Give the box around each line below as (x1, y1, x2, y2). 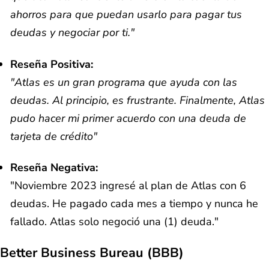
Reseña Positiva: (10, 56, 93, 71)
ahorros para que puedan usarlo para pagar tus (10, 7, 242, 22)
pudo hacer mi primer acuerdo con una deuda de (10, 110, 246, 125)
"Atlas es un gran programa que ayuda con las (10, 74, 237, 89)
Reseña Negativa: (10, 160, 98, 175)
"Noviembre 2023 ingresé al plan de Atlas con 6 (10, 178, 246, 193)
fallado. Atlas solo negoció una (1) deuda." (10, 214, 219, 229)
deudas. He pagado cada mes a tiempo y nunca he (10, 196, 258, 211)
